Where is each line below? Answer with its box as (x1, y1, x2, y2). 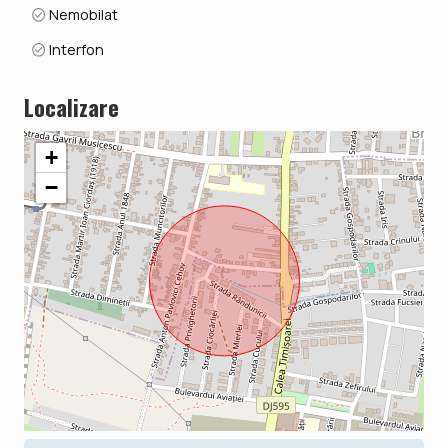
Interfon (46, 39, 105, 59)
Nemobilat (46, 4, 119, 24)
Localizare (24, 89, 119, 123)
